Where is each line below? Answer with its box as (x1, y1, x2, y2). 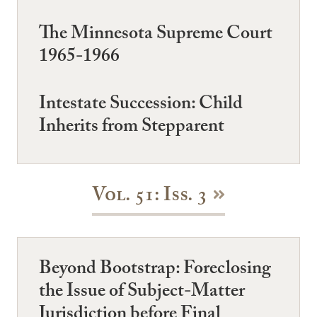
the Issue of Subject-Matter (39, 277, 245, 309)
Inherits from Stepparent (39, 113, 224, 144)
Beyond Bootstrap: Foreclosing (39, 254, 271, 286)
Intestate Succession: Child (39, 90, 243, 122)
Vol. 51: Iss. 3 (91, 180, 207, 214)
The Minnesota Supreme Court (39, 20, 272, 51)
